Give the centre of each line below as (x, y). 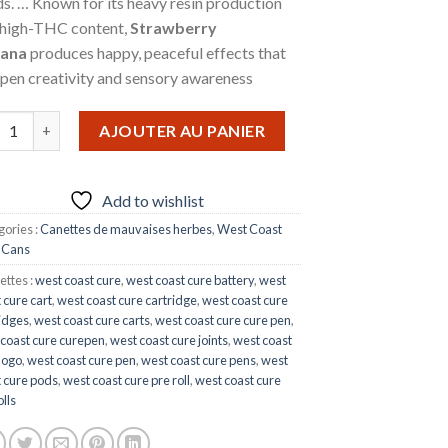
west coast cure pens (198, 359)
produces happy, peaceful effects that (156, 52)
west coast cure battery (190, 279)
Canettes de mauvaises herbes (126, 228)
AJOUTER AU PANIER (182, 130)
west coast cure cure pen (223, 319)
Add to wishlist (152, 200)
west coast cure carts (92, 319)
